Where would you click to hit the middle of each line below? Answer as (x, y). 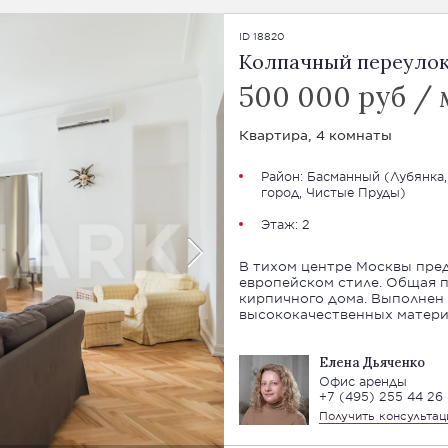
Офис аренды (362, 381)
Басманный (343, 176)
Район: (283, 176)
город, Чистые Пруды (330, 192)
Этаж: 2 (285, 224)
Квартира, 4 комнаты (315, 134)
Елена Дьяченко (371, 362)
